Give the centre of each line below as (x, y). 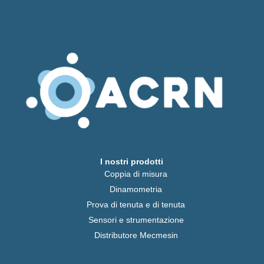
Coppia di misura (136, 174)
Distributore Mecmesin (136, 235)
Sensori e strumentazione (136, 220)
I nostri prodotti (132, 162)
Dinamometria (136, 189)
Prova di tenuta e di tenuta (136, 205)
